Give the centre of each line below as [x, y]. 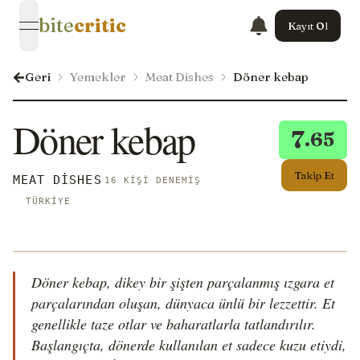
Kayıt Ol [308, 25]
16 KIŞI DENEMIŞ [153, 180]
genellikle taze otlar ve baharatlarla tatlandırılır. [174, 324]
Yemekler [98, 77]
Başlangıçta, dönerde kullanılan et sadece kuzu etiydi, [189, 345]
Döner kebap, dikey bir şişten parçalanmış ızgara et [183, 282]
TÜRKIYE [49, 201]
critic [100, 25]
